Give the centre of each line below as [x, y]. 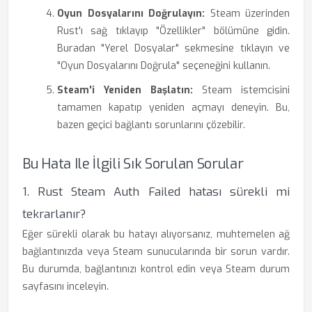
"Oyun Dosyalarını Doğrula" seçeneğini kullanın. [164, 66]
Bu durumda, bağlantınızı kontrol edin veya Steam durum [156, 269]
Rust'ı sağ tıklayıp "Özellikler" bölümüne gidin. [173, 31]
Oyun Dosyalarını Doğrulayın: [131, 14]
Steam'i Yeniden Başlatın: [125, 90]
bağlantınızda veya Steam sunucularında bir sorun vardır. [156, 252]
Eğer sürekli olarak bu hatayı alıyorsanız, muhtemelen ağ [156, 234]
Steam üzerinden [247, 14]
